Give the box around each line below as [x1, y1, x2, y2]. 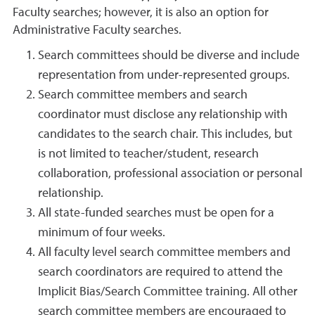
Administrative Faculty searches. [13, 24, 181, 37]
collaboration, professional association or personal [38, 167, 302, 180]
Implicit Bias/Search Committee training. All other [38, 285, 297, 298]
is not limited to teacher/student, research [38, 148, 259, 160]
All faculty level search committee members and [38, 246, 290, 259]
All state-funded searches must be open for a [38, 207, 274, 219]
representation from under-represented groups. [38, 69, 290, 82]
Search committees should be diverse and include [38, 49, 300, 62]
